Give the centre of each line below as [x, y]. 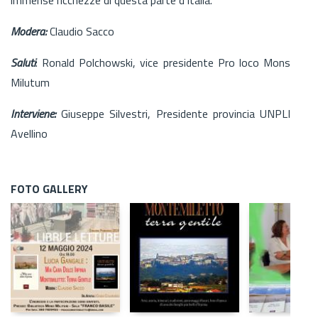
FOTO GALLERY [49, 188]
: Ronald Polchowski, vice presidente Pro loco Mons [163, 62]
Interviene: [33, 113]
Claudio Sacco [81, 31]
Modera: [29, 31]
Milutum [30, 82]
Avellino [29, 133]
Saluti [23, 62]
